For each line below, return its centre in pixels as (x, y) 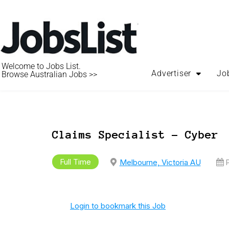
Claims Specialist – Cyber (135, 134)
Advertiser (171, 73)
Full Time (75, 162)
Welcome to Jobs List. (41, 66)
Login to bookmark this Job (118, 205)
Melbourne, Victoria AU (160, 162)
